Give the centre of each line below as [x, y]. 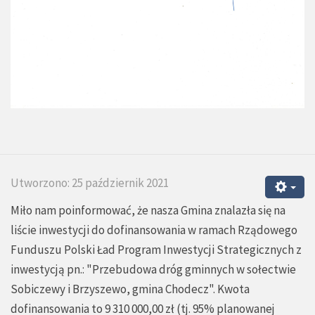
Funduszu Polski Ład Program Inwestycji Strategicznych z [156, 250]
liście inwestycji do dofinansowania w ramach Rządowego [154, 230]
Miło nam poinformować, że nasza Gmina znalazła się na [148, 211]
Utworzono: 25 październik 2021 [90, 183]
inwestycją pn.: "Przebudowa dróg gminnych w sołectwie [153, 270]
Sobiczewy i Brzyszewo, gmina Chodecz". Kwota [130, 289]
